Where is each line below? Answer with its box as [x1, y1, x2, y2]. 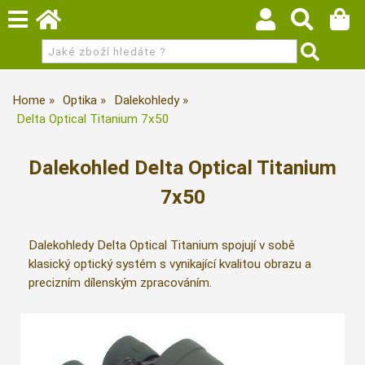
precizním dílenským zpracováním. [29, 275, 212, 291]
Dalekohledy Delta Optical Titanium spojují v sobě [29, 238, 295, 253]
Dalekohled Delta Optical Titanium [29, 156, 336, 179]
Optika [63, 93, 97, 108]
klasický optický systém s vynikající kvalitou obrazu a [29, 257, 311, 272]
